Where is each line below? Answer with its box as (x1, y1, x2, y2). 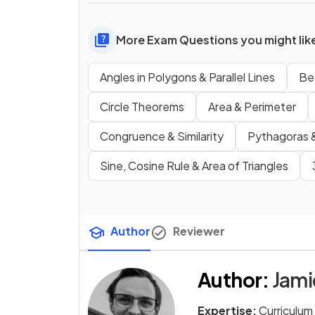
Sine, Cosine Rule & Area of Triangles (100, 158, 288, 174)
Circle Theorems (100, 99, 184, 115)
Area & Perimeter (208, 99, 296, 115)
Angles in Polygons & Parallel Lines (100, 70, 275, 85)
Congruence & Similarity (100, 129, 224, 144)
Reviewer (173, 224, 225, 239)
